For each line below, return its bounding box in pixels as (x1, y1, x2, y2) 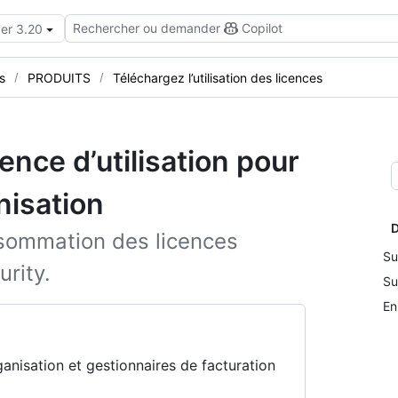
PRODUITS (28, 69, 91, 85)
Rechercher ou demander (73, 20, 220, 36)
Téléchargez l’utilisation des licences (113, 69, 322, 85)
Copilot (242, 20, 283, 36)
